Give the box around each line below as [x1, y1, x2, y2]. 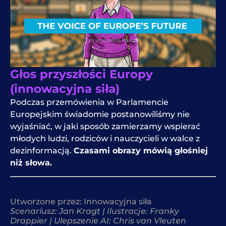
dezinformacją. [10, 145, 74, 155]
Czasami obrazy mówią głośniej [74, 145, 208, 155]
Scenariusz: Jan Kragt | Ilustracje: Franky [10, 206, 179, 216]
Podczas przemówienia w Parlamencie [10, 97, 168, 107]
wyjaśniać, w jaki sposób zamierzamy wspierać [10, 121, 200, 131]
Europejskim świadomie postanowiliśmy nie [10, 109, 190, 119]
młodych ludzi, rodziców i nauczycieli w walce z [10, 133, 200, 143]
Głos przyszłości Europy [10, 67, 153, 81]
